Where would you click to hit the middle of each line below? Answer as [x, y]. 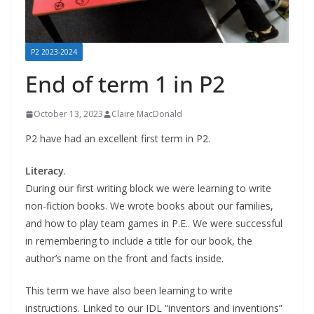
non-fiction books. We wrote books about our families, [149, 206]
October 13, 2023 [68, 114]
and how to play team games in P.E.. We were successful [154, 224]
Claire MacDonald [147, 114]
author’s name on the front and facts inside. [124, 259]
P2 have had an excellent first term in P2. [118, 139]
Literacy [45, 171]
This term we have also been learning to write [129, 291]
